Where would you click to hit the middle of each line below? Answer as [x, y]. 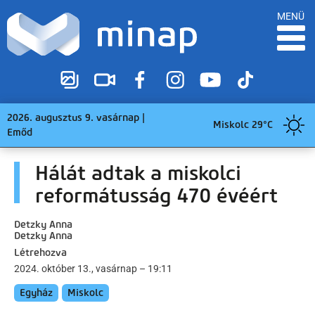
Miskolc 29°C [243, 125]
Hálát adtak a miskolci [138, 173]
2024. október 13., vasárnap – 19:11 [93, 268]
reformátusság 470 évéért [156, 195]
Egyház [36, 292]
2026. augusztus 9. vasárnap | [76, 117]
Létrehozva [40, 252]
